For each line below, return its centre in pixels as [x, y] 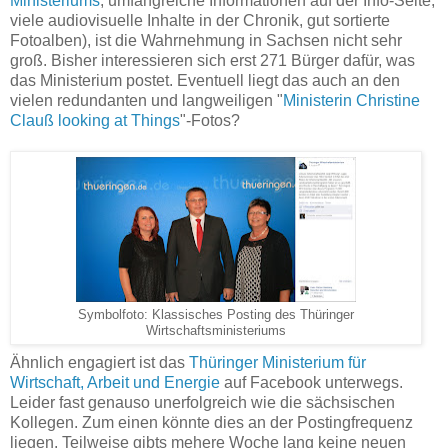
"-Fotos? [210, 121]
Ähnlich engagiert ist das [99, 363]
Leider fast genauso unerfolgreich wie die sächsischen [202, 403]
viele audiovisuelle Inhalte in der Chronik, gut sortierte [200, 21]
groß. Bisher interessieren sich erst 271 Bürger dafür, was [212, 61]
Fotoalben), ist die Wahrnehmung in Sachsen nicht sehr [206, 41]
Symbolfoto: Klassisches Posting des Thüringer [216, 315]
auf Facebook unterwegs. [311, 383]
